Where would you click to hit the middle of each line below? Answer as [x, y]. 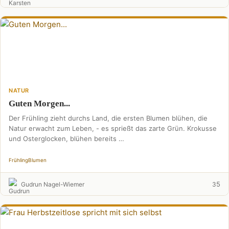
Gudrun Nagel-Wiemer [53, 184]
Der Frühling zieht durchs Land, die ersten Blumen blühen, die [108, 118]
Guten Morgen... [39, 104]
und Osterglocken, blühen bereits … [66, 139]
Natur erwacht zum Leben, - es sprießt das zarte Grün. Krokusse [113, 128]
